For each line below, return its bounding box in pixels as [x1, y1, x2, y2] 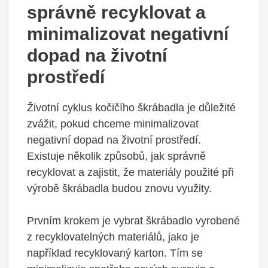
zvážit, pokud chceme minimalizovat [27, 117, 199, 130]
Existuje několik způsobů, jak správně [27, 150, 206, 162]
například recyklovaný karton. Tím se [27, 246, 203, 259]
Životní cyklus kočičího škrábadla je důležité [27, 101, 236, 114]
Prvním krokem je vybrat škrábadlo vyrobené [27, 214, 240, 227]
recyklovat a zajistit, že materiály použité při [27, 166, 234, 178]
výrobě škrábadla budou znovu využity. [27, 182, 212, 194]
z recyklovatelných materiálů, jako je [27, 230, 199, 243]
